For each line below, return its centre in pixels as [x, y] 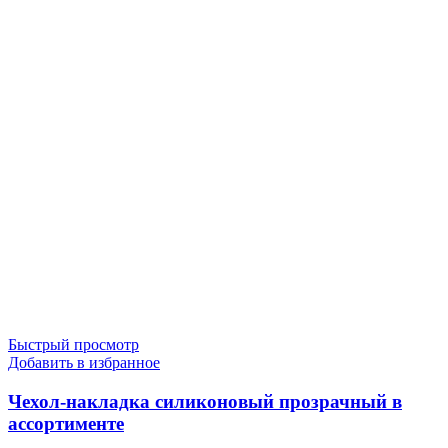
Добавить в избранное [84, 363]
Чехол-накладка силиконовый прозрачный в [205, 401]
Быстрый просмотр [73, 345]
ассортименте [66, 423]
